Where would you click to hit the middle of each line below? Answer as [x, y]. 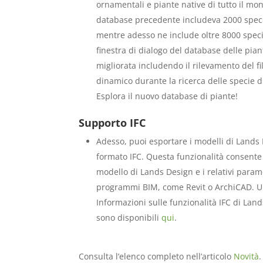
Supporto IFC [112, 123]
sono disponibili [129, 218]
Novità [247, 256]
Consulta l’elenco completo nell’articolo [156, 256]
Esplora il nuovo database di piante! [167, 96]
